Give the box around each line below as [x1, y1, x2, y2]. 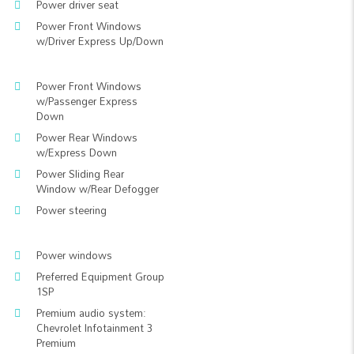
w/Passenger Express [36, 91, 137, 111]
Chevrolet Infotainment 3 [36, 318, 153, 338]
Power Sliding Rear [36, 164, 124, 184]
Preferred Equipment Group [36, 266, 164, 287]
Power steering [36, 200, 107, 220]
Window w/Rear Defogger [36, 179, 159, 199]
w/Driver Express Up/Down [36, 31, 164, 51]
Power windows [36, 245, 112, 265]
